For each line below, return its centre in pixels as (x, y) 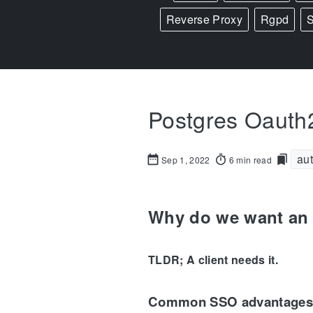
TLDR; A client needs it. (213, 260)
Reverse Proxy (204, 19)
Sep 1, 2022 (186, 159)
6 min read (250, 159)
